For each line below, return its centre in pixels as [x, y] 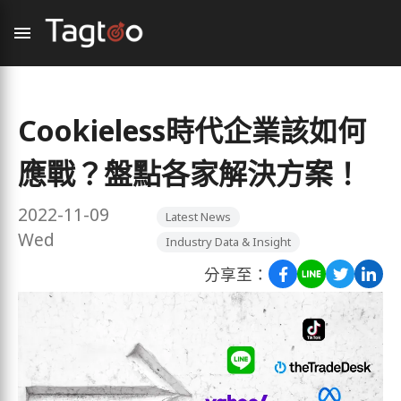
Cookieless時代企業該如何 [192, 130]
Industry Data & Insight [229, 242]
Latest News [199, 217]
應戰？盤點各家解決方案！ [190, 173]
